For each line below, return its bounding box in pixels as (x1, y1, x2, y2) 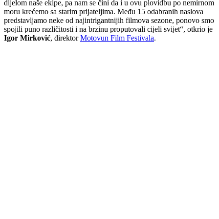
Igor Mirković (4, 33, 50, 42)
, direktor (50, 33, 80, 42)
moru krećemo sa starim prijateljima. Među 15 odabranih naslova (4, 7, 203, 16)
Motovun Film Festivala (80, 33, 154, 42)
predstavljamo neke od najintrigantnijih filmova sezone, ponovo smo (4, 16, 214, 24)
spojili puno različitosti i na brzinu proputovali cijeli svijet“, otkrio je (4, 24, 213, 33)
